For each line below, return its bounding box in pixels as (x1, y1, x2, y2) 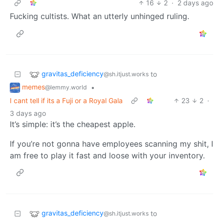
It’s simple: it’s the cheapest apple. (10, 119, 135, 129)
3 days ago (10, 109, 46, 117)
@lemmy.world (45, 84, 87, 91)
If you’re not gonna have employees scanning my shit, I (10, 138, 213, 149)
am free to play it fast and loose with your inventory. (10, 150, 205, 160)
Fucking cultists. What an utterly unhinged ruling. (10, 11, 189, 22)
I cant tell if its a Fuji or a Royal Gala (10, 96, 123, 105)
